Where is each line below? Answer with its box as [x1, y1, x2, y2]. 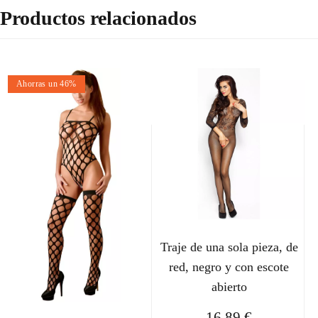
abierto [211, 279, 247, 294]
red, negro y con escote [169, 259, 290, 274]
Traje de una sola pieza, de [160, 239, 298, 254]
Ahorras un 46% [16, 78, 77, 89]
